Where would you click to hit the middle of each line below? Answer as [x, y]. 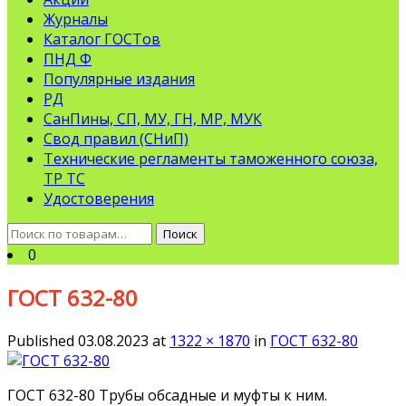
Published [43, 340]
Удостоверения [99, 198]
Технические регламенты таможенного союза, [211, 158]
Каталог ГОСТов [102, 39]
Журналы [76, 19]
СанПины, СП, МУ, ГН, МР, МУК [153, 118]
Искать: [34, 232]
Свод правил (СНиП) [116, 138]
